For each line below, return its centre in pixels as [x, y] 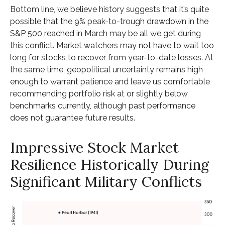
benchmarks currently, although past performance [103, 106]
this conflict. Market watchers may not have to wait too [112, 45]
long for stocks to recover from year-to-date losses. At [112, 58]
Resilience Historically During [109, 164]
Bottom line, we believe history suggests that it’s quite [109, 9]
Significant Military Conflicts [106, 182]
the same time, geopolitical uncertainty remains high [106, 70]
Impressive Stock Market [94, 147]
